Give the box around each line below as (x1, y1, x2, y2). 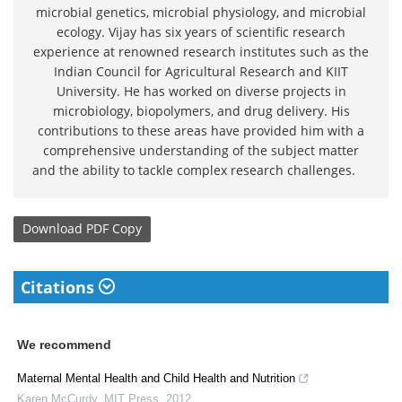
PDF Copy (86, 220, 142, 238)
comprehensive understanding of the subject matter (43, 141, 359, 159)
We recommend (17, 336, 111, 352)
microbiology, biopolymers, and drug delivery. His (52, 101, 350, 119)
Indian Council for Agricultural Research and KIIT (54, 62, 348, 80)
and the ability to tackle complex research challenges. (32, 161, 370, 179)
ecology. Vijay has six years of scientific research (57, 22, 345, 40)
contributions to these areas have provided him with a (38, 121, 364, 139)
